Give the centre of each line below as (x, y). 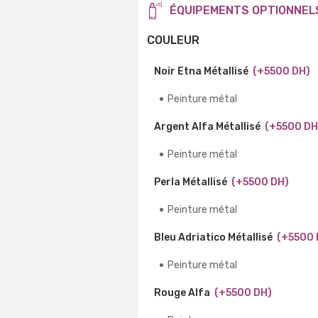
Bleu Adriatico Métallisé (213, 237)
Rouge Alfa (182, 292)
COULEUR (173, 40)
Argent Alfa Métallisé (207, 126)
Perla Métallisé (191, 182)
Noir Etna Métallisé (201, 71)
